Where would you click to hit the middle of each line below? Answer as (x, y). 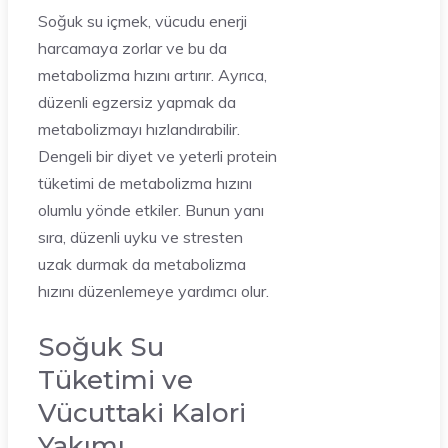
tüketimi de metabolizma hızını (145, 183)
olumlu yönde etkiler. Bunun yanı (151, 210)
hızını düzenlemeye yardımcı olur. (153, 291)
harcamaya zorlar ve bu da (132, 48)
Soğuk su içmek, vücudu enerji (142, 21)
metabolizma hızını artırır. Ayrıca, (152, 75)
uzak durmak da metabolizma (142, 264)
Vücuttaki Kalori (142, 413)
